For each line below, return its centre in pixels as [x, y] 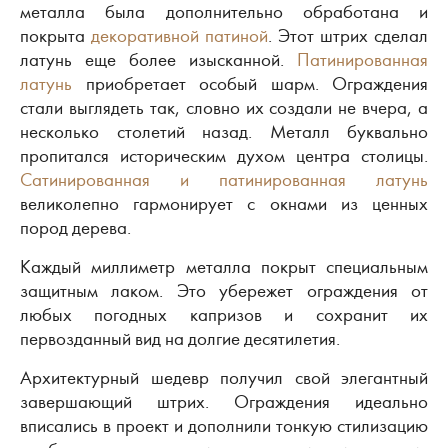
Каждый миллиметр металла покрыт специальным [224, 266]
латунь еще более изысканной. [158, 59]
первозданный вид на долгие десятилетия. [180, 338]
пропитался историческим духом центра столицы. [224, 155]
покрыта [55, 35]
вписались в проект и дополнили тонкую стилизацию [224, 425]
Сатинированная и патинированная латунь [224, 179]
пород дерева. [75, 227]
